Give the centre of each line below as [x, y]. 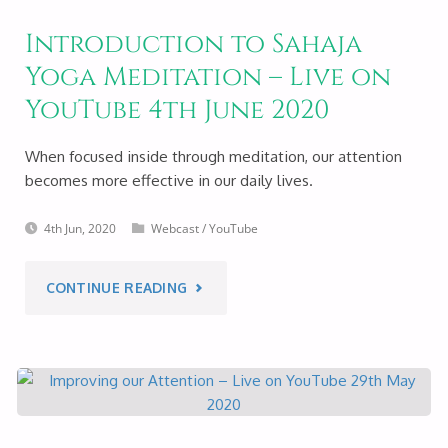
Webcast [174, 229]
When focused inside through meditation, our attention [213, 156]
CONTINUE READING [116, 288]
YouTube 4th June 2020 [177, 111]
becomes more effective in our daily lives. [168, 180]
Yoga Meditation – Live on [207, 78]
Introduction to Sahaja [193, 45]
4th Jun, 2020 [79, 229]
